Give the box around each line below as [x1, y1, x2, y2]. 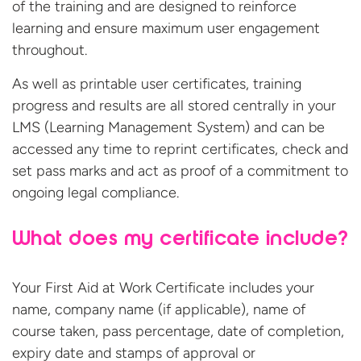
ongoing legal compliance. [12, 183, 179, 201]
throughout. [12, 40, 87, 59]
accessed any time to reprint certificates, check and [12, 139, 348, 158]
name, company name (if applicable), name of [12, 300, 305, 318]
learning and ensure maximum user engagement [12, 19, 320, 37]
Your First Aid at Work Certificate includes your [12, 278, 314, 297]
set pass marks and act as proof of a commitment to [12, 161, 348, 180]
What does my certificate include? [12, 227, 349, 252]
